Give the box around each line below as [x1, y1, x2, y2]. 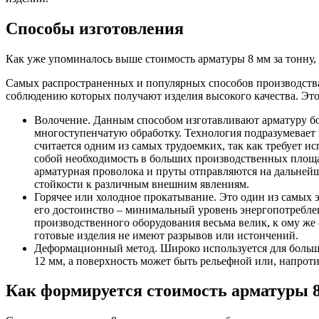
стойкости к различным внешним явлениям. [34, 177, 249, 190]
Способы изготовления [6, 19, 184, 38]
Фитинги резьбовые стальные [148, 19, 293, 31]
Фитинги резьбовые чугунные [148, 31, 296, 43]
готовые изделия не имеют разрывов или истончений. [34, 229, 298, 241]
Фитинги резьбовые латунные [148, 6, 296, 18]
